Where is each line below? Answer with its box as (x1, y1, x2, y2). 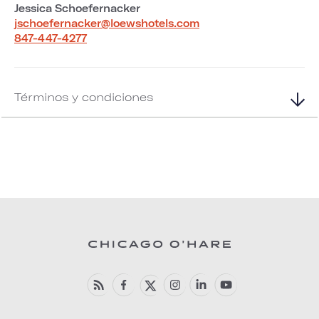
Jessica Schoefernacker (14, 1, 140, 14)
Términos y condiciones (14, 89, 153, 103)
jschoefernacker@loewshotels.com (14, 16, 199, 29)
